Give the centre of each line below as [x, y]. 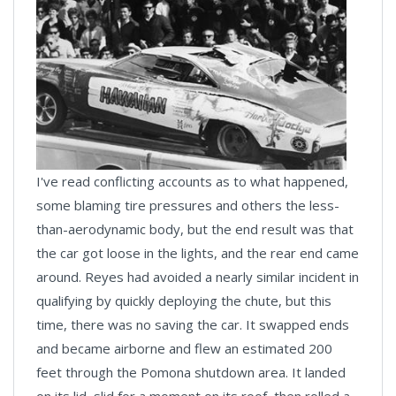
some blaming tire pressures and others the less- [188, 206]
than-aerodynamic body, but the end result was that [195, 229]
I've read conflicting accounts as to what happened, [192, 182]
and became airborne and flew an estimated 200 [184, 349]
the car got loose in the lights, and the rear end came [198, 253]
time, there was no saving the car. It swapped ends [193, 325]
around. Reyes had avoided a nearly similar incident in [198, 277]
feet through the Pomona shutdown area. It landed [191, 373]
